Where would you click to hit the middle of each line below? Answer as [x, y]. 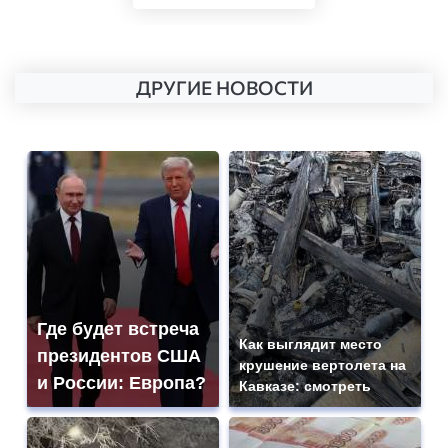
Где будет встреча [118, 329]
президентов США [119, 356]
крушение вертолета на [322, 365]
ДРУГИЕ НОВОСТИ [224, 88]
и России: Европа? [121, 383]
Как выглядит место [310, 344]
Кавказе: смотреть [305, 386]
